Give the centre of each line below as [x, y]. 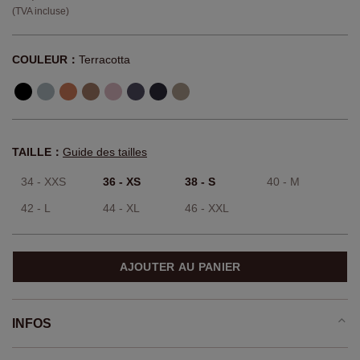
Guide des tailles [105, 152]
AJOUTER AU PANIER [180, 267]
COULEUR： [45, 60]
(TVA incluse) [41, 12]
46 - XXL [207, 209]
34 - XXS [43, 182]
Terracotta [104, 60]
